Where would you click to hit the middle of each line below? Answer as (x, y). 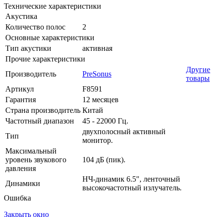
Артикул (20, 89)
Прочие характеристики (45, 59)
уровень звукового (36, 159)
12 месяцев (101, 99)
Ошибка (17, 198)
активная (97, 48)
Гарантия (21, 99)
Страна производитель (43, 110)
